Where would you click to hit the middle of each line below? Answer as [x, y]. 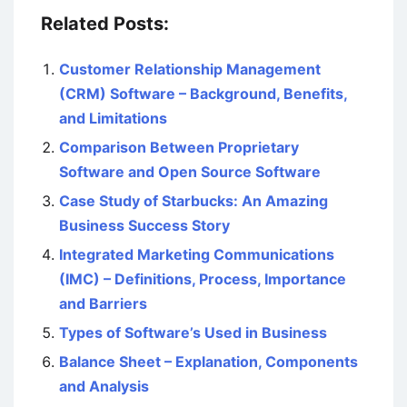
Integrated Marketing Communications [197, 255]
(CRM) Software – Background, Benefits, [203, 94]
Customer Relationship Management [190, 69]
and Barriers [103, 304]
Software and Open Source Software [190, 172]
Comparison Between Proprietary [179, 148]
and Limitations [113, 119]
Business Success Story [144, 226]
